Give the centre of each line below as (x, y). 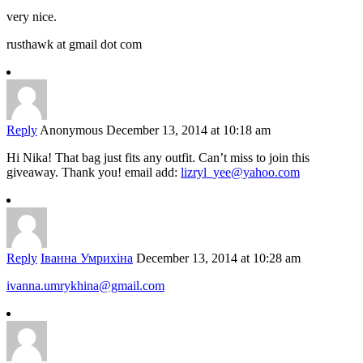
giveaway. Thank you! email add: (94, 173)
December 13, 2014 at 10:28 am (218, 258)
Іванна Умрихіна (87, 258)
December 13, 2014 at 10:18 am (188, 130)
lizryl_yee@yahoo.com (240, 173)
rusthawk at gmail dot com (74, 45)
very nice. (32, 17)
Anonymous (71, 130)
